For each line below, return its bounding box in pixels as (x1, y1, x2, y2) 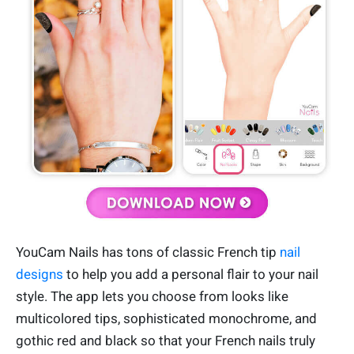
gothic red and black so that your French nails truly (16, 332, 315, 348)
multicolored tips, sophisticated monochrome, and (16, 310, 317, 326)
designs (16, 265, 63, 282)
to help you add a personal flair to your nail (63, 265, 318, 282)
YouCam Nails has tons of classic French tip (16, 243, 280, 260)
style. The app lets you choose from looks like (16, 288, 288, 304)
